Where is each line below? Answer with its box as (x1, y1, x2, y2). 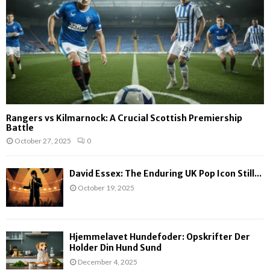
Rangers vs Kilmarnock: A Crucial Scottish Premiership (6, 113, 242, 124)
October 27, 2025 (14, 136, 71, 146)
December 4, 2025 (78, 257, 137, 266)
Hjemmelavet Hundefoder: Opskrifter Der (69, 231, 250, 242)
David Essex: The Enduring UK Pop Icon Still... (69, 168, 262, 180)
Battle (6, 122, 34, 134)
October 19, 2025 (78, 183, 134, 193)
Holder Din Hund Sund (69, 242, 162, 253)
